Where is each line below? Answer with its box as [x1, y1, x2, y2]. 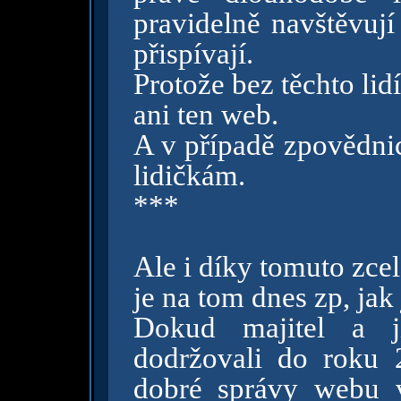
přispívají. [132, 38, 253, 70]
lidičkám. [132, 159, 245, 192]
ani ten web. [132, 98, 278, 131]
